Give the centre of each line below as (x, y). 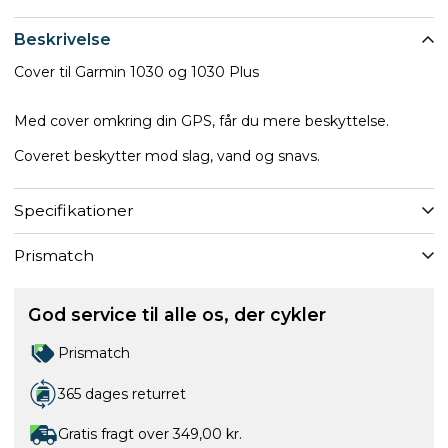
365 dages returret (122, 393)
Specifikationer (74, 210)
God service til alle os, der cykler (177, 314)
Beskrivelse (62, 39)
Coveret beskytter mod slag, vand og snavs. (167, 155)
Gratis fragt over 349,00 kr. (150, 434)
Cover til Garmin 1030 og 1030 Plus (136, 71)
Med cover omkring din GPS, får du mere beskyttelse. (201, 120)
